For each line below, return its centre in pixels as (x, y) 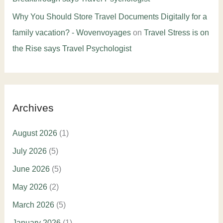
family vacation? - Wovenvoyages (71, 32)
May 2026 (30, 187)
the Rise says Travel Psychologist (72, 48)
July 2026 (29, 151)
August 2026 (35, 133)
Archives (33, 108)
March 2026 (33, 205)
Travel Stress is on (176, 32)
